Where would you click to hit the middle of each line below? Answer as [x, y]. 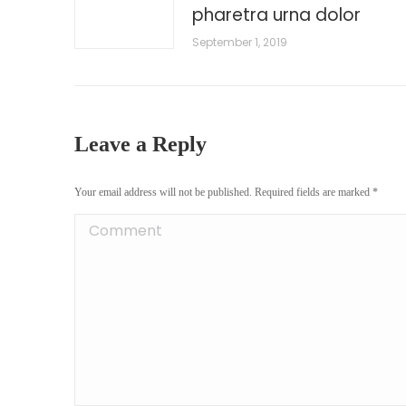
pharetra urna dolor [276, 15]
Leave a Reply [140, 144]
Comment [109, 228]
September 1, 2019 [240, 42]
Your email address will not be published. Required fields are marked [223, 192]
